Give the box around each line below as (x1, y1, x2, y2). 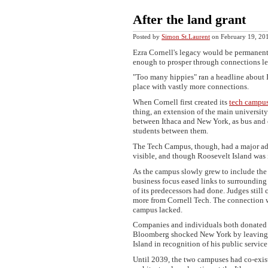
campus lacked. (133, 205, 182, 214)
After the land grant (133, 12, 246, 28)
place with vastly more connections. (133, 82, 249, 92)
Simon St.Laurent (162, 32, 210, 40)
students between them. (133, 126, 208, 136)
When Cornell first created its (133, 98, 229, 107)
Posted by (133, 32, 162, 40)
